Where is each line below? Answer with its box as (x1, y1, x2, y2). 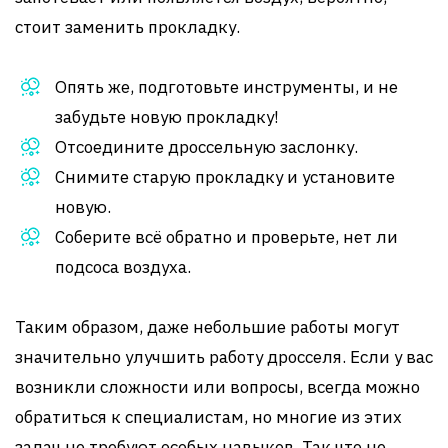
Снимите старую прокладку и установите (55, 166, 395, 188)
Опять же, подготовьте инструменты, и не (55, 76, 398, 98)
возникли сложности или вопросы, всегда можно (15, 376, 420, 398)
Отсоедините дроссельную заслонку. (55, 136, 358, 158)
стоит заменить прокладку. (15, 16, 240, 38)
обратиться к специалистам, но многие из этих (15, 406, 402, 428)
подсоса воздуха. (55, 256, 191, 278)
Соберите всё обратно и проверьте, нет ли (55, 226, 398, 248)
